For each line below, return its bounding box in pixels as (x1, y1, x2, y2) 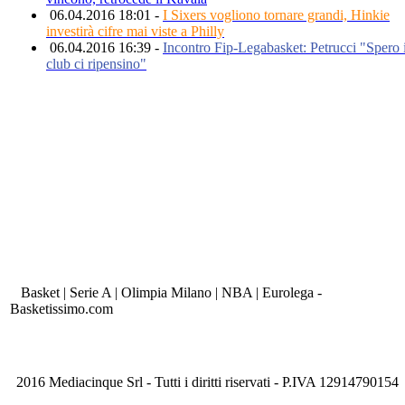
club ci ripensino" (46, 55, 146, 71)
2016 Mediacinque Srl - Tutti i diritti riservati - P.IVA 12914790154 (16, 374, 399, 390)
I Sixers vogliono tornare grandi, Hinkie (163, 6, 390, 23)
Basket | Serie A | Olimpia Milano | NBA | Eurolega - (10, 285, 322, 300)
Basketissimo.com (10, 301, 113, 316)
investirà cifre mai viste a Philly (46, 23, 224, 39)
